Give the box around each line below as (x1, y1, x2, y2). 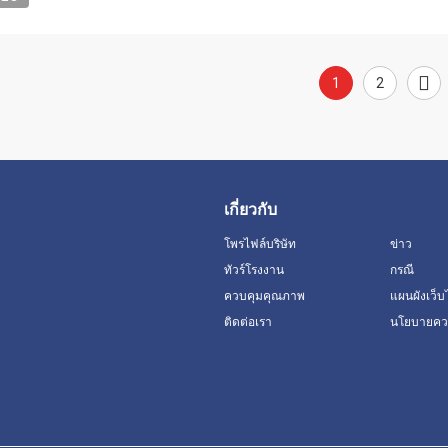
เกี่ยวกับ (224, 200, 277, 219)
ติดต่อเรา (224, 315, 272, 329)
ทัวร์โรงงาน (224, 263, 284, 277)
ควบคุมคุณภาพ (224, 289, 305, 303)
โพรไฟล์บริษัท (224, 237, 296, 251)
